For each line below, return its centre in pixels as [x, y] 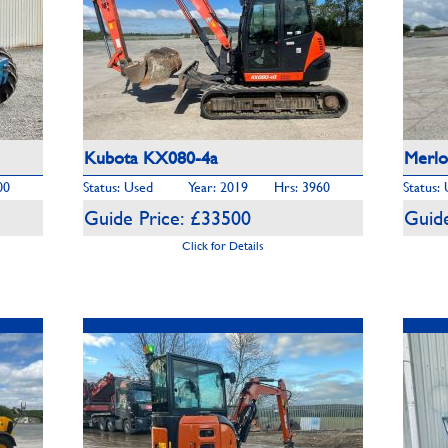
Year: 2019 [218, 186]
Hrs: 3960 [302, 186]
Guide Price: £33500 [167, 217]
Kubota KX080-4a [151, 157]
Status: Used [118, 186]
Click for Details [223, 245]
